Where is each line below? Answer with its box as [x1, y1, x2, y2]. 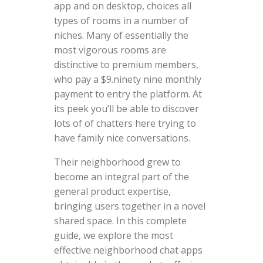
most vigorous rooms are [53, 43, 166, 56]
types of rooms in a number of [53, 14, 188, 27]
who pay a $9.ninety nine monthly [53, 72, 201, 86]
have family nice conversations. [53, 131, 190, 144]
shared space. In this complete [53, 214, 187, 227]
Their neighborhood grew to [53, 155, 181, 168]
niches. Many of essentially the [53, 28, 188, 42]
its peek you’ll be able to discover [53, 102, 199, 115]
